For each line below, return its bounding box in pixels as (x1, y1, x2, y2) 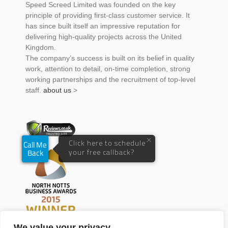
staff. (25, 86, 43, 95)
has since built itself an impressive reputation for (25, 22, 180, 31)
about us (43, 86, 71, 95)
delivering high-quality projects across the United (25, 33, 182, 41)
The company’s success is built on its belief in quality (25, 54, 194, 63)
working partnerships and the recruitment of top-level (25, 75, 195, 84)
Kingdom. (25, 43, 56, 52)
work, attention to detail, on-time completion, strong (25, 65, 190, 73)
